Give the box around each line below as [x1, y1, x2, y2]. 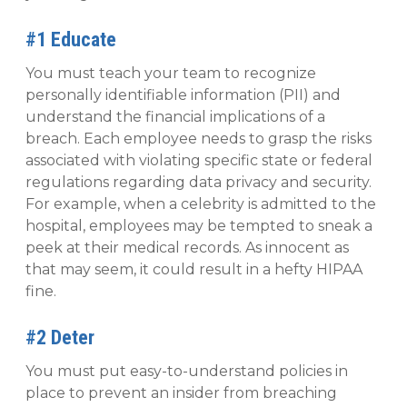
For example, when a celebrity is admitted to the [25, 195, 376, 213]
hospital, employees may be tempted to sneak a [25, 217, 372, 235]
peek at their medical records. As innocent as [25, 239, 349, 257]
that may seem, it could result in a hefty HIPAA [25, 261, 362, 279]
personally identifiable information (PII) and [25, 86, 341, 104]
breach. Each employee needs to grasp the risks [25, 130, 372, 148]
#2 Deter [25, 326, 94, 350]
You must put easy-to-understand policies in [25, 362, 348, 381]
